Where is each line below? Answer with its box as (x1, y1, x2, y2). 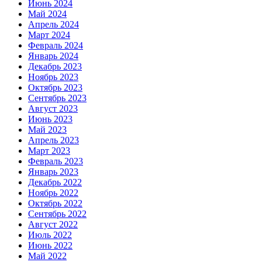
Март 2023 (28, 146, 70, 156)
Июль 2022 (28, 230, 72, 240)
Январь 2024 (28, 51, 78, 61)
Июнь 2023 (28, 114, 73, 125)
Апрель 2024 (28, 19, 79, 30)
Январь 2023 (28, 167, 78, 177)
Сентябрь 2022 (28, 209, 87, 219)
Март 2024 (28, 30, 70, 40)
